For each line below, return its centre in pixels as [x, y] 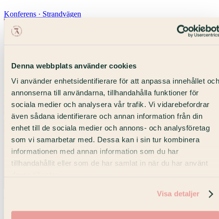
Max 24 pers [23, 195]
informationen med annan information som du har [95, 151]
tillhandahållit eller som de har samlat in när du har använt [109, 163]
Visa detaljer [178, 194]
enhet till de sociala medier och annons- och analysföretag [110, 128]
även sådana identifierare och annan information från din [107, 116]
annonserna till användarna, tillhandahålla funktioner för [105, 92]
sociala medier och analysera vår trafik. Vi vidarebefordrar [110, 104]
